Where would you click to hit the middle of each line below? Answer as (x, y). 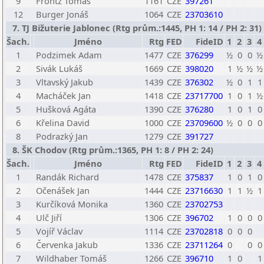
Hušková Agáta (66, 109)
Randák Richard (67, 177)
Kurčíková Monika (72, 204)
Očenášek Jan (63, 190)
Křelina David (63, 123)
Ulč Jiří (49, 217)
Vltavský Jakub (65, 82)
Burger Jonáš (62, 14)
